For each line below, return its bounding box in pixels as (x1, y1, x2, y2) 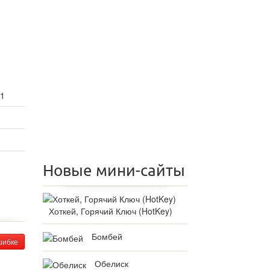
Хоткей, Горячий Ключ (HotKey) (49, 205, 172, 218)
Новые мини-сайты (43, 162, 185, 179)
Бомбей (92, 230, 122, 243)
